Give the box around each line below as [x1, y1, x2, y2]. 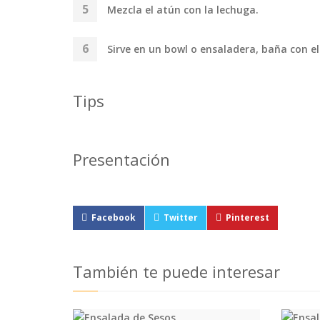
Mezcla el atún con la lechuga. [107, 2, 259, 16]
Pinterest [226, 211, 269, 224]
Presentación [73, 148, 170, 170]
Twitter [164, 211, 198, 224]
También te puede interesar [73, 260, 280, 282]
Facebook [91, 211, 136, 224]
